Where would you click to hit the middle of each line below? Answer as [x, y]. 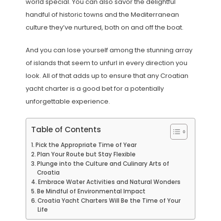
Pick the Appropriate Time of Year [86, 145]
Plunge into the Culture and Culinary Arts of [103, 164]
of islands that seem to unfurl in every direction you [106, 63]
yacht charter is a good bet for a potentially [94, 89]
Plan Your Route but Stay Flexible [87, 155]
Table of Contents [66, 130]
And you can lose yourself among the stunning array [109, 50]
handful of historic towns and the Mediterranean [102, 15]
